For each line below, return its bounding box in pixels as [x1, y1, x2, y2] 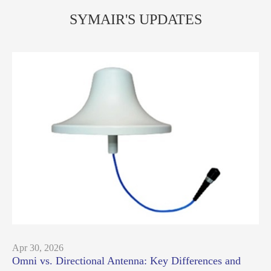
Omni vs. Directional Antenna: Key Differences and [12, 255, 241, 267]
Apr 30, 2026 [12, 243, 64, 253]
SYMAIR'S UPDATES [69, 11, 202, 27]
